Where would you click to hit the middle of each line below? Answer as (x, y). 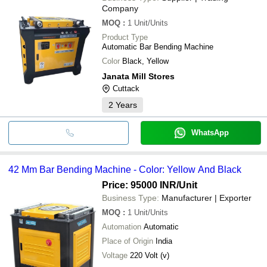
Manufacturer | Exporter (207, 198)
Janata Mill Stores (138, 76)
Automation (122, 226)
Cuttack (126, 88)
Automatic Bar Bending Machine (158, 46)
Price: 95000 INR (139, 185)
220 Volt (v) (150, 255)
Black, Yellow (145, 61)
